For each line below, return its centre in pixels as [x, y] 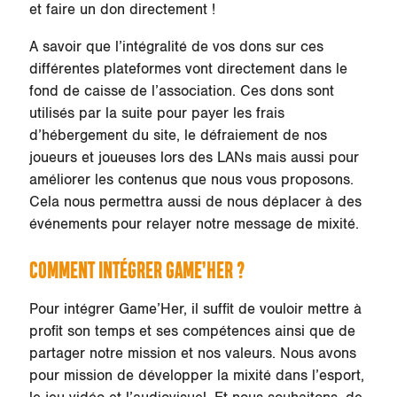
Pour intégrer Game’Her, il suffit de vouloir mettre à [195, 309]
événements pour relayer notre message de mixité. [196, 224]
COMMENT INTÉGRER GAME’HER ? [136, 272]
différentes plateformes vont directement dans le [188, 69]
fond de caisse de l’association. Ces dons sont [181, 91]
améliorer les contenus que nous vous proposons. [191, 179]
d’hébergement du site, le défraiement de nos [178, 135]
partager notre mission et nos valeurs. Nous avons [192, 353]
